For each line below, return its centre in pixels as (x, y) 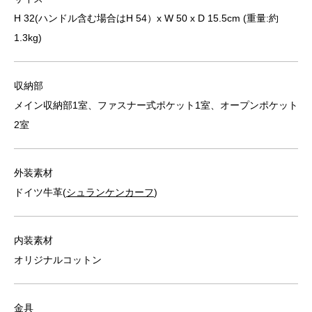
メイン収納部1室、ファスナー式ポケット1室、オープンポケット (156, 106)
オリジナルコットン (58, 260)
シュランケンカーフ (110, 193)
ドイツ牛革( (40, 193)
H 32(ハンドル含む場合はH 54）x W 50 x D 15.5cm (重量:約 (146, 18)
